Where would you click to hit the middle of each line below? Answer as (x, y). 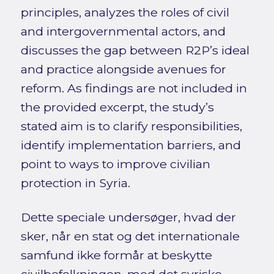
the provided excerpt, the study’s (117, 107)
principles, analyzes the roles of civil (125, 13)
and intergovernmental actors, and (123, 31)
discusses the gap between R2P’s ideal (135, 50)
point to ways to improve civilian (115, 164)
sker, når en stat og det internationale (130, 236)
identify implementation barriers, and (131, 145)
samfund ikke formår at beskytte (116, 255)
